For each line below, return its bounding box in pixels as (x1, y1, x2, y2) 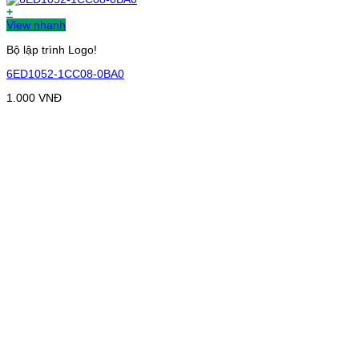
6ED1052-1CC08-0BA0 (6, 67, 124, 80)
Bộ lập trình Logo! (6, 42, 97, 56)
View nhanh (6, 18, 66, 32)
